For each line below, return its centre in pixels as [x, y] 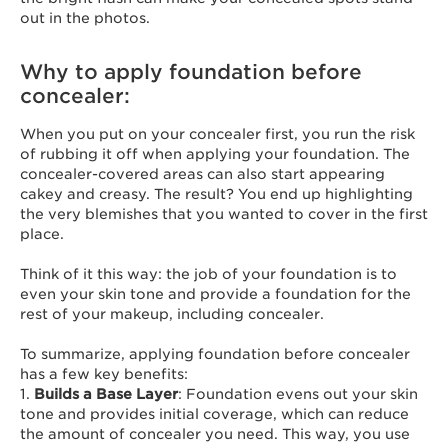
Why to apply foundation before [191, 72]
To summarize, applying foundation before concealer [215, 354]
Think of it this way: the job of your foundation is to [208, 274]
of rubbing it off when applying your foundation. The [215, 154]
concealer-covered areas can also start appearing [202, 174]
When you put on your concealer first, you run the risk [217, 134]
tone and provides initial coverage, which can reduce [214, 414]
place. [44, 234]
